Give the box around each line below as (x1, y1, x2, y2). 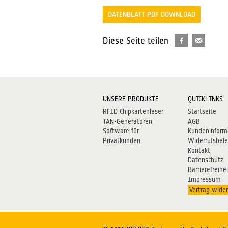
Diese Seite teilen (103, 35, 168, 46)
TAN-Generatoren (103, 117, 153, 125)
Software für (103, 127, 139, 135)
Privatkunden (103, 136, 141, 145)
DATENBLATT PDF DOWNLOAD (108, 10, 195, 18)
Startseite (187, 107, 216, 116)
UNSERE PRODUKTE (103, 95, 159, 103)
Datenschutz (187, 156, 223, 164)
